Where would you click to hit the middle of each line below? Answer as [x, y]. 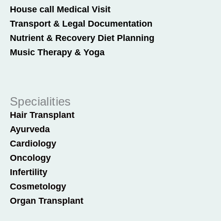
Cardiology [33, 144]
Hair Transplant [42, 115]
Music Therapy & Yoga [57, 52]
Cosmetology [38, 186]
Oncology [30, 158]
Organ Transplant [47, 201]
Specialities [40, 101]
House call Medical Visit [60, 9]
